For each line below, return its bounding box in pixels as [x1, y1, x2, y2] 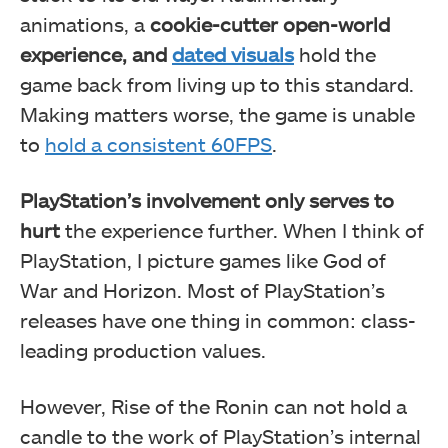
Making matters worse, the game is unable [20, 101, 415, 126]
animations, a [20, 11, 150, 36]
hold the [294, 41, 376, 66]
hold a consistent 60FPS [45, 131, 272, 156]
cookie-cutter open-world [150, 11, 390, 36]
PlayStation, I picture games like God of [20, 247, 386, 272]
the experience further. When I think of [60, 217, 424, 242]
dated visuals [172, 41, 294, 66]
